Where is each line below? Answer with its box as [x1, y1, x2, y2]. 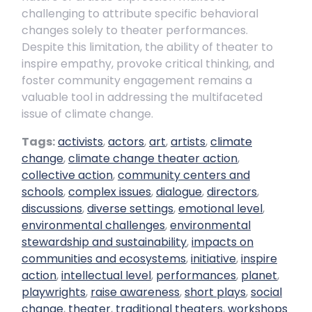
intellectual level [61, 267, 151, 283]
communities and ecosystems [22, 251, 186, 267]
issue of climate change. [22, 106, 153, 122]
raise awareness [91, 284, 180, 300]
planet [241, 267, 277, 283]
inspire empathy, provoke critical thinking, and [22, 56, 274, 72]
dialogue [156, 184, 202, 200]
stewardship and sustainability [22, 234, 187, 250]
